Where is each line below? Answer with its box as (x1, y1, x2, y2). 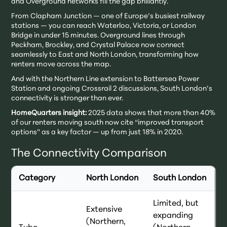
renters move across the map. (11, 61, 111, 69)
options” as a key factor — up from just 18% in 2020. (11, 129, 183, 137)
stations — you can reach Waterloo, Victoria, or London (11, 22, 197, 30)
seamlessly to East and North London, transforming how (11, 51, 199, 59)
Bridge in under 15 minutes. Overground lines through (11, 32, 185, 40)
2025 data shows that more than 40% (87, 109, 216, 118)
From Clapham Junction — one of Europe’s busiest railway (11, 13, 205, 21)
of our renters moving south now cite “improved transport (11, 119, 204, 127)
